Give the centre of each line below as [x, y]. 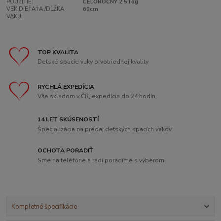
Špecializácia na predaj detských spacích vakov [105, 129]
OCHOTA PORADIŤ [66, 151]
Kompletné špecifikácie [44, 207]
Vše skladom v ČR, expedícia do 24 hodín [97, 96]
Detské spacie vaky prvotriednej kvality [93, 62]
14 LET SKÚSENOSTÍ [68, 120]
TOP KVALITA [58, 52]
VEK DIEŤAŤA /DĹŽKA [36, 9]
